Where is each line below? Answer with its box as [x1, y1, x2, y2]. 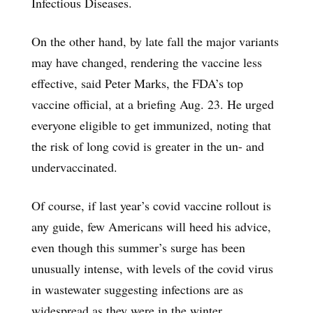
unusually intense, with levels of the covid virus [31, 259, 273, 277]
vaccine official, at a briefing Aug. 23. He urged [31, 95, 274, 112]
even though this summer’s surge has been [31, 238, 245, 256]
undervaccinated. [31, 158, 117, 175]
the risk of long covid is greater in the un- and [31, 137, 264, 154]
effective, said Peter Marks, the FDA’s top [31, 74, 243, 92]
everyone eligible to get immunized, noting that [31, 116, 271, 133]
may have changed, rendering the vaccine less [31, 53, 262, 71]
